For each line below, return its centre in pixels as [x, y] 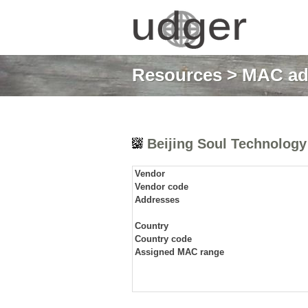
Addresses [157, 200]
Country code [163, 239]
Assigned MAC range [179, 252]
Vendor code [162, 187]
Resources [177, 75]
